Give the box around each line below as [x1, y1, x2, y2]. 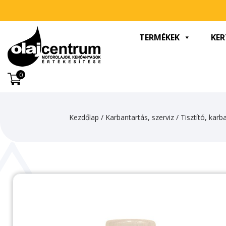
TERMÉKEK [139, 32, 180, 43]
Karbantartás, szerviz [105, 112, 174, 122]
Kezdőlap [69, 112, 99, 122]
